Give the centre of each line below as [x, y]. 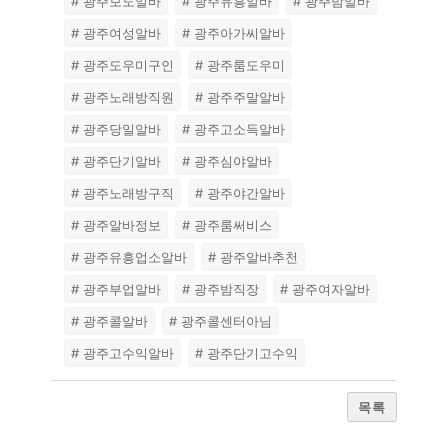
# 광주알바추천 [253, 257]
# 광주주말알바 [240, 97]
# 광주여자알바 [325, 289]
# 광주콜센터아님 [221, 321]
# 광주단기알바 [116, 161]
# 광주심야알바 [227, 161]
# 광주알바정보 [116, 225]
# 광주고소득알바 [234, 129]
